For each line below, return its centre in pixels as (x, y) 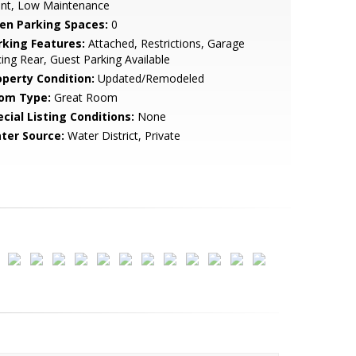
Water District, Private (122, 135)
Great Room (84, 97)
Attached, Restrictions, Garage (164, 43)
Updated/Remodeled (149, 78)
